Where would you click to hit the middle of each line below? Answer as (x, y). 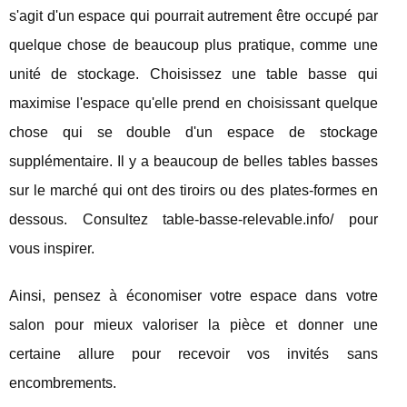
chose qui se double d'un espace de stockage (194, 133)
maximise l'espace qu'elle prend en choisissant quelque (194, 104)
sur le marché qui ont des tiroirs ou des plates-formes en (194, 191)
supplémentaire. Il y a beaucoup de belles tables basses (194, 162)
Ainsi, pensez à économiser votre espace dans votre (194, 296)
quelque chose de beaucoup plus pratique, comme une (194, 45)
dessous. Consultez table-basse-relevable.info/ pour (194, 220)
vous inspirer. (52, 249)
